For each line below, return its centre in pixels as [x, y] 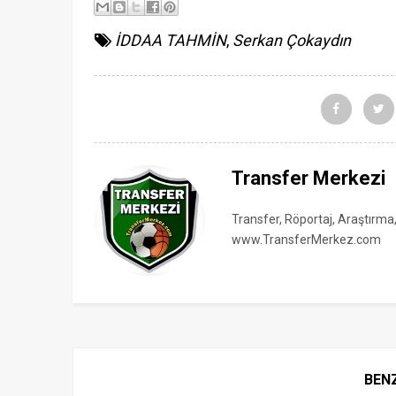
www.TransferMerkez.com [306, 240]
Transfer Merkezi [308, 178]
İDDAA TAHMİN [171, 40]
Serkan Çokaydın [292, 40]
